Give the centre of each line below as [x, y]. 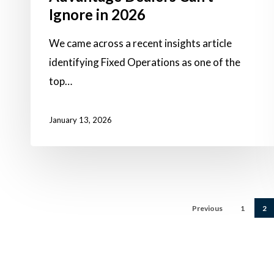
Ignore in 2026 [97, 15]
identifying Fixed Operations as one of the [145, 62]
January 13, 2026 [80, 120]
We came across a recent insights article [140, 43]
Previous [208, 208]
